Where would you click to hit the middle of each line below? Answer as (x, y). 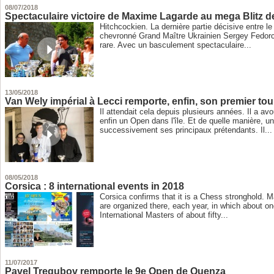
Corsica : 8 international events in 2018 (95, 187)
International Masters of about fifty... (164, 215)
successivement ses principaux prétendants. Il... (186, 130)
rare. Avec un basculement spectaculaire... (176, 45)
